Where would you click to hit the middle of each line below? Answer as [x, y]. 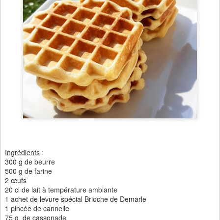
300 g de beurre [31, 161]
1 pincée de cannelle [38, 208]
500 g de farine [28, 171]
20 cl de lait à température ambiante [62, 189]
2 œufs [17, 180]
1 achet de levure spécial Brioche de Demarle [76, 199]
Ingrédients [22, 152]
